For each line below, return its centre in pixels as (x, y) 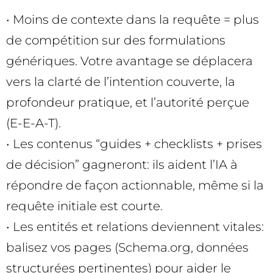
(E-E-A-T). (34, 123)
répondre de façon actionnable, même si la (135, 185)
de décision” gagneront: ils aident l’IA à (122, 164)
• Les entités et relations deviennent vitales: (135, 226)
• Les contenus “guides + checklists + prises (134, 144)
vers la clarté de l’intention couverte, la (121, 81)
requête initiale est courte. (84, 206)
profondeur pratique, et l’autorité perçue (128, 102)
